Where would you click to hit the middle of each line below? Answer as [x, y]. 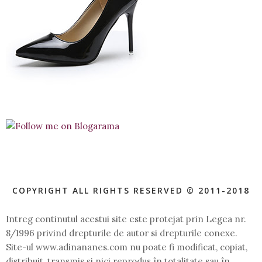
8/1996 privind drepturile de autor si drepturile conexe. [122, 233]
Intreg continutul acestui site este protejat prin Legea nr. [126, 219]
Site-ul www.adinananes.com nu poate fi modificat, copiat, [127, 247]
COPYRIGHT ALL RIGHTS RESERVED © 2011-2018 [131, 190]
